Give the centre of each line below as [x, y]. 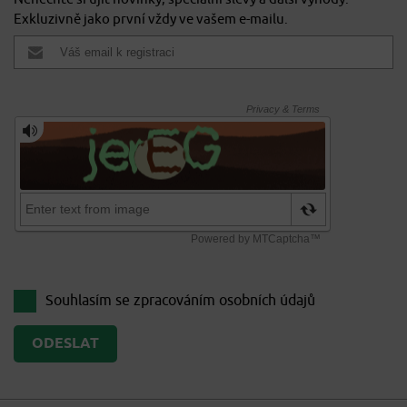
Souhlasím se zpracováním [132, 301]
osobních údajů [267, 301]
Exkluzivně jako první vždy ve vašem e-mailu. [151, 20]
